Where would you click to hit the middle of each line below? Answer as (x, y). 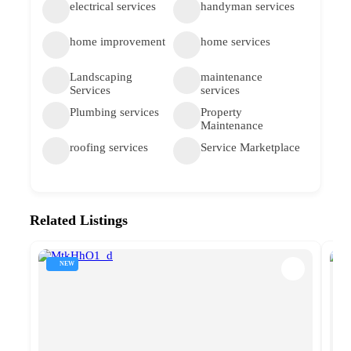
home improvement (118, 42)
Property (221, 112)
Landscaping (101, 77)
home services (235, 42)
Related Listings (79, 220)
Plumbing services (114, 112)
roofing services (109, 147)
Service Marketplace (250, 147)
